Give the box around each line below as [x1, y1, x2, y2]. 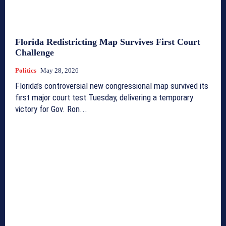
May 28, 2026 [40, 66, 79, 74]
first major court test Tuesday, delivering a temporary [15, 92, 193, 102]
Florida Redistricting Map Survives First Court [15, 36, 200, 47]
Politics [15, 66, 36, 74]
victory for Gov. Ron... [15, 103, 87, 114]
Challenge [15, 47, 54, 58]
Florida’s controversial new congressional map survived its [15, 80, 208, 91]
